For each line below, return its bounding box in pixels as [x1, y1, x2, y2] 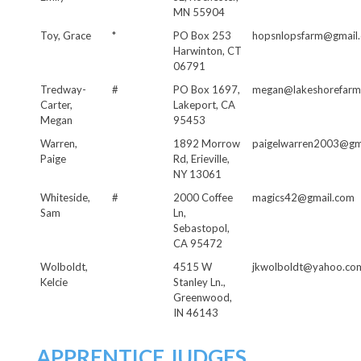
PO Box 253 [173, 28, 231, 42]
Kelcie [40, 275, 68, 288]
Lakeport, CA [173, 98, 235, 111]
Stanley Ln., [173, 275, 226, 288]
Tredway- [40, 82, 86, 96]
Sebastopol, [173, 221, 230, 234]
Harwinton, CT [173, 44, 242, 57]
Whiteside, [40, 190, 90, 204]
